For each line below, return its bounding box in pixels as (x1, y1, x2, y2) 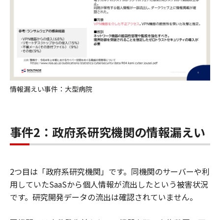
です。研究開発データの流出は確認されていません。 (10, 191, 197, 203)
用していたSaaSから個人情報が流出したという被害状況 (10, 178, 208, 190)
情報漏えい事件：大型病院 (10, 84, 92, 94)
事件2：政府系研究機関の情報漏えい (10, 123, 205, 140)
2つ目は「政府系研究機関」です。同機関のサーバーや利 (10, 165, 210, 177)
